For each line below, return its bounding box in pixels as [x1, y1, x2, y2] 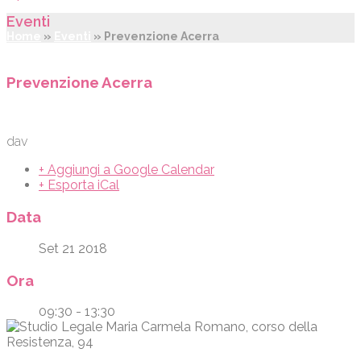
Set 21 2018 [39, 240, 107, 256]
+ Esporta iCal [39, 177, 119, 193]
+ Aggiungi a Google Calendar [39, 162, 214, 178]
